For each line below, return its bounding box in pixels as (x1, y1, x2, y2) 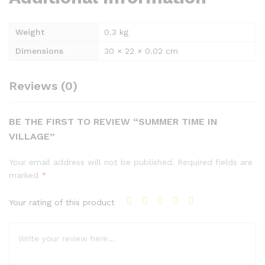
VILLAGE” (9, 131, 55, 143)
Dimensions (15, 46, 63, 56)
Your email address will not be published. (9, 157, 174, 167)
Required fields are (177, 157, 253, 167)
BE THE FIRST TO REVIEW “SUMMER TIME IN (9, 116, 218, 128)
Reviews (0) (9, 79, 77, 93)
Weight (15, 27, 44, 37)
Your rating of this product (9, 197, 115, 207)
